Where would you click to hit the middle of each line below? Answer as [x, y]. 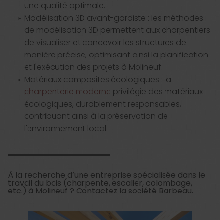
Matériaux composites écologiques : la [97, 80]
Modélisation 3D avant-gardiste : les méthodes [113, 18]
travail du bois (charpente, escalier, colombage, [100, 183]
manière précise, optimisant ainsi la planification [116, 55]
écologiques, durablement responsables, [102, 104]
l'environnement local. [66, 129]
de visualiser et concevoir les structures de [105, 43]
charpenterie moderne [67, 92]
